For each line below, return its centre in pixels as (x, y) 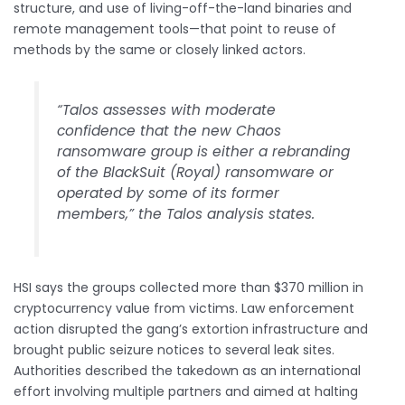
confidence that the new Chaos (170, 131)
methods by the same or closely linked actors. (160, 50)
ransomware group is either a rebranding (204, 152)
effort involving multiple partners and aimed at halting (186, 391)
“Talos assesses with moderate (167, 110)
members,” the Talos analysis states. (186, 214)
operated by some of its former (169, 193)
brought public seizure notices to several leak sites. (174, 349)
